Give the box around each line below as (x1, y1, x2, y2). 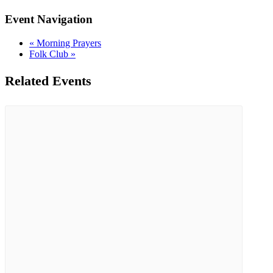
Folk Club (29, 48, 71, 59)
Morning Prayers (34, 37, 101, 48)
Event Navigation (5, 13, 93, 26)
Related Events (5, 73, 91, 89)
